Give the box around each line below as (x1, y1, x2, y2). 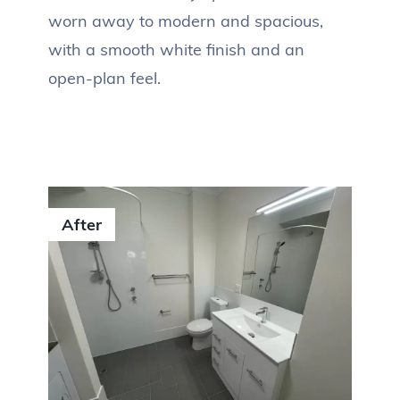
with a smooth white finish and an (48, 39, 304, 60)
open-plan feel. (48, 68, 161, 88)
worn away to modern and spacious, (48, 11, 323, 31)
